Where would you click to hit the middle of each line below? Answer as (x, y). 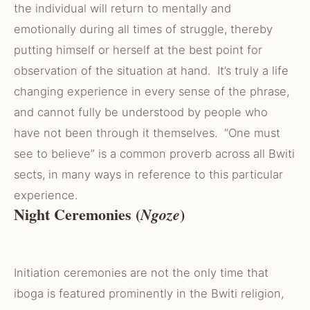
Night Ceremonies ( (77, 214)
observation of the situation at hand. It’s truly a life (151, 71)
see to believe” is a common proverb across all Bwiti (154, 154)
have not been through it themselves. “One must (147, 133)
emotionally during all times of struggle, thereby (143, 29)
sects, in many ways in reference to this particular (148, 174)
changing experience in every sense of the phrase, (152, 91)
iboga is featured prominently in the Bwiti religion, (149, 293)
